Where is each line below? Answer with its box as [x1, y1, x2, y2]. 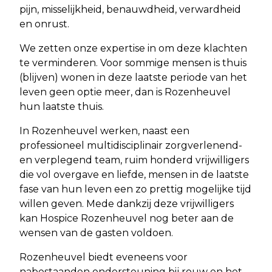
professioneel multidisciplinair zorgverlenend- [19, 139, 242, 151]
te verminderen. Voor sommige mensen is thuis [19, 56, 246, 69]
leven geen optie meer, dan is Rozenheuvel [19, 86, 231, 98]
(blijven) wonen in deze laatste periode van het [19, 71, 247, 83]
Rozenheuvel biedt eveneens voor [19, 251, 188, 263]
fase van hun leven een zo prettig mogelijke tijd [19, 183, 251, 195]
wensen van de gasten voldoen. [19, 226, 173, 239]
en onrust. [19, 18, 69, 30]
